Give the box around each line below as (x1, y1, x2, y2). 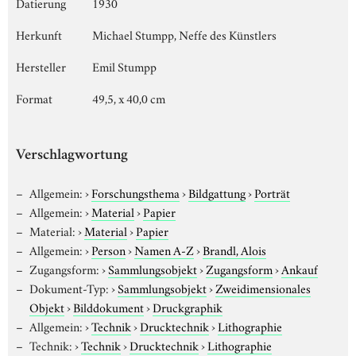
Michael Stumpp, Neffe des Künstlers (92, 25, 277, 43)
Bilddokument (73, 297, 144, 315)
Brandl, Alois (202, 240, 266, 258)
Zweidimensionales (215, 278, 311, 296)
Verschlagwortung (16, 148, 128, 164)
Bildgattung (188, 183, 246, 201)
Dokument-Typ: (29, 278, 109, 296)
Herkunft (16, 25, 62, 43)
